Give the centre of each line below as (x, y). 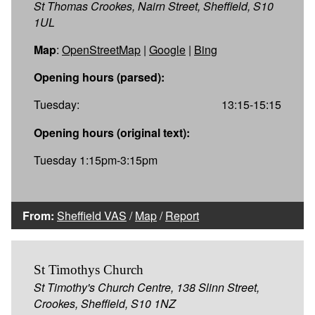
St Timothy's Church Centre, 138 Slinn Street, (147, 287)
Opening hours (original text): (112, 132)
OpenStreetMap (101, 49)
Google (167, 49)
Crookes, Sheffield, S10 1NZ (105, 303)
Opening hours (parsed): (99, 77)
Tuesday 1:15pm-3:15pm (96, 160)
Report (182, 215)
